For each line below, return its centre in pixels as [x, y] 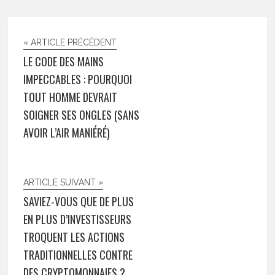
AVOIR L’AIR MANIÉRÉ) [67, 132]
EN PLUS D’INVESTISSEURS [78, 219]
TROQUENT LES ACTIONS [74, 237]
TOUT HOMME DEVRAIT [71, 97]
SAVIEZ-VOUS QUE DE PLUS [79, 201]
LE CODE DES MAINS [64, 61]
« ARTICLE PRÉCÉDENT [70, 42]
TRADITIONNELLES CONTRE [78, 254]
